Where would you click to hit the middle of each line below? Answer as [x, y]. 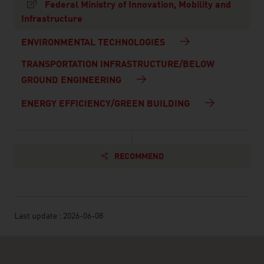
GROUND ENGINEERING [72, 81]
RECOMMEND [139, 157]
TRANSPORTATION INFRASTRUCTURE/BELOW [118, 65]
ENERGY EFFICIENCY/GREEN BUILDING [107, 104]
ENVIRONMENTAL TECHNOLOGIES [94, 43]
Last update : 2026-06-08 [59, 216]
